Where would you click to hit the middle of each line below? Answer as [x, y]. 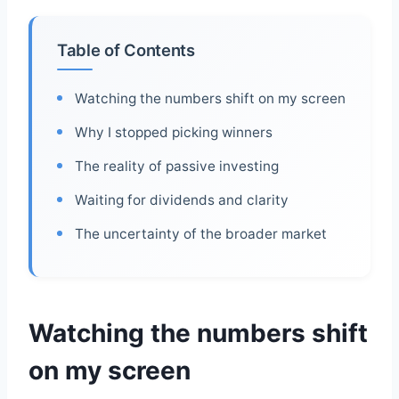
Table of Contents [126, 50]
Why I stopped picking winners [174, 133]
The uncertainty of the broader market [201, 234]
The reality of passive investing [177, 167]
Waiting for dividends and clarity [182, 200]
